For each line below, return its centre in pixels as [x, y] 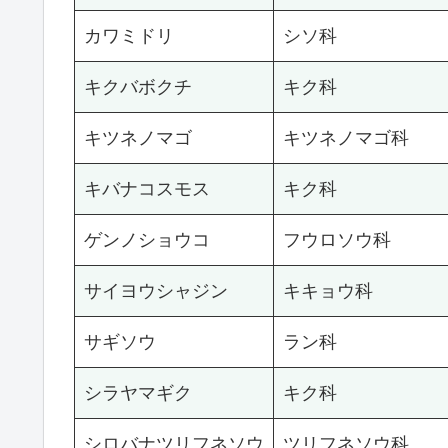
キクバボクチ [138, 87]
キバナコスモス [147, 189]
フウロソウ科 [337, 240]
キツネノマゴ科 [346, 138]
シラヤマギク [138, 393]
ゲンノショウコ [147, 240]
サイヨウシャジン [156, 291]
